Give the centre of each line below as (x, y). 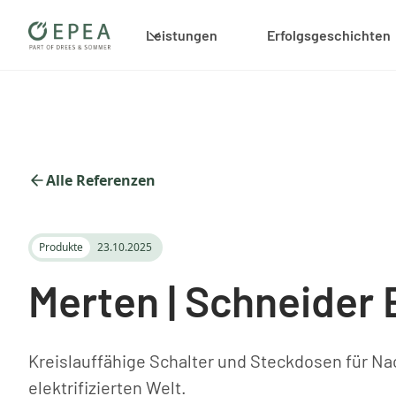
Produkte (61, 247)
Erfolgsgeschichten (329, 34)
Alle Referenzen (101, 180)
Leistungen (182, 34)
